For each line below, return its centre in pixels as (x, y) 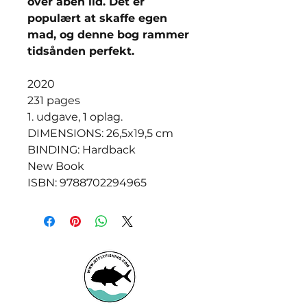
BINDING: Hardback (82, 150)
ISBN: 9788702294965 (87, 183)
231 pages (54, 100)
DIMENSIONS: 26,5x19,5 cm (100, 133)
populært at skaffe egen (97, 18)
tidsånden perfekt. (81, 51)
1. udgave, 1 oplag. (75, 117)
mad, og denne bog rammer (108, 35)
